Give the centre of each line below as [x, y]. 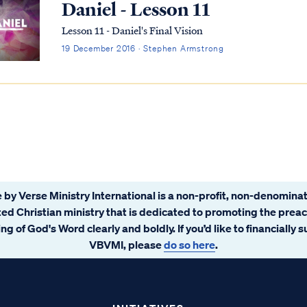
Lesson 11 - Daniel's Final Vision [133, 30]
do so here [189, 244]
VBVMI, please [126, 244]
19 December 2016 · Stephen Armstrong [143, 49]
